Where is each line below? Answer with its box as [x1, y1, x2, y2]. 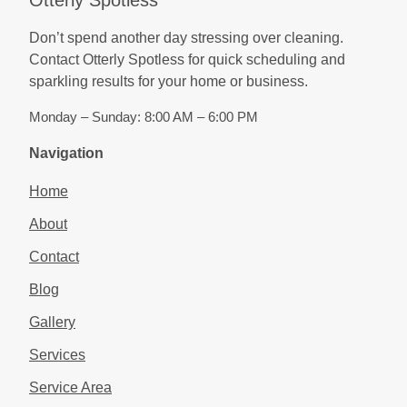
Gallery [29, 313, 75, 330]
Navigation [29, 144, 104, 161]
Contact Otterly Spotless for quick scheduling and [29, 51, 345, 67]
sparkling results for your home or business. [29, 73, 308, 89]
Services [29, 346, 85, 362]
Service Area [29, 379, 112, 395]
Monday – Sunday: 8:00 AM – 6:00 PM [29, 108, 258, 124]
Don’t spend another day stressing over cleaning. [29, 29, 343, 45]
